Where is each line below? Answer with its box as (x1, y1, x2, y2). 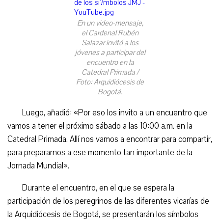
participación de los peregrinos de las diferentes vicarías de (7, 195, 209, 207)
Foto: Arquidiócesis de (76, 77, 144, 87)
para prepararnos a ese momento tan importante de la (7, 147, 192, 158)
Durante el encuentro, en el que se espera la (22, 182, 174, 193)
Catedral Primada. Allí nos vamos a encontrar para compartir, (7, 134, 212, 145)
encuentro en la (86, 57, 134, 67)
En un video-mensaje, (77, 18, 143, 28)
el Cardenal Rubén (82, 28, 138, 38)
